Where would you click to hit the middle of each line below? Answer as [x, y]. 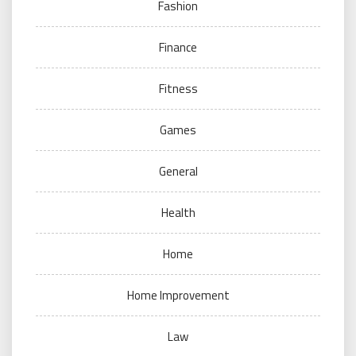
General [178, 171]
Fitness [178, 88]
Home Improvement [178, 295]
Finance [178, 47]
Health [178, 212]
